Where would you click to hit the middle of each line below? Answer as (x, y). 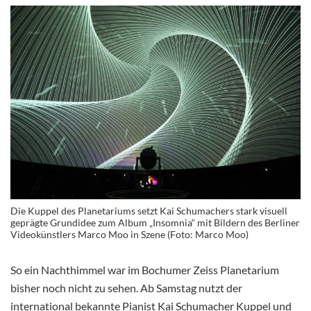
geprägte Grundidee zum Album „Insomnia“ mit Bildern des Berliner (155, 222)
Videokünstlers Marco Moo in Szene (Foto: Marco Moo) (129, 234)
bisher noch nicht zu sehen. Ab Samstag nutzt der (126, 287)
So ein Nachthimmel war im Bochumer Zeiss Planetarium (145, 269)
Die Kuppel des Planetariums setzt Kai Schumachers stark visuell (149, 210)
